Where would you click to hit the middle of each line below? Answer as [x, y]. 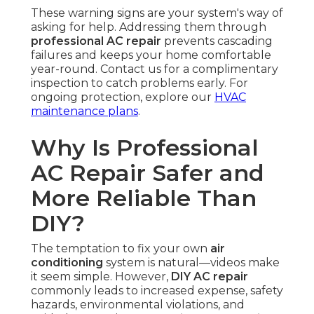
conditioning [67, 263]
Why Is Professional [145, 148]
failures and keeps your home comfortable [151, 55]
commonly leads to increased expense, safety [157, 291]
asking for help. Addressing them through [149, 27]
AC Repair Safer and [148, 173]
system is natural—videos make [191, 263]
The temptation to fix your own [121, 249]
